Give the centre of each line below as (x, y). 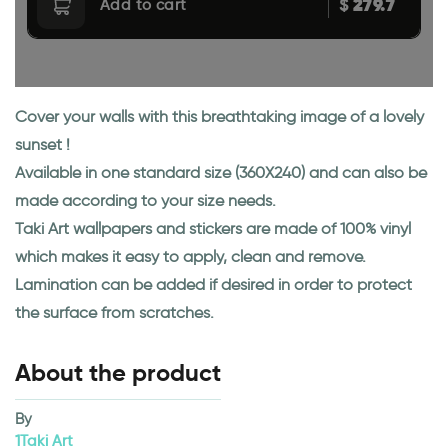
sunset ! (42, 144)
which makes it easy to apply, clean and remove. (190, 256)
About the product (118, 373)
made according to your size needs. (145, 200)
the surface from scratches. (114, 312)
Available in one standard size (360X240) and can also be (221, 172)
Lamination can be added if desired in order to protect (213, 284)
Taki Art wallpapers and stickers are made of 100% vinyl (213, 228)
